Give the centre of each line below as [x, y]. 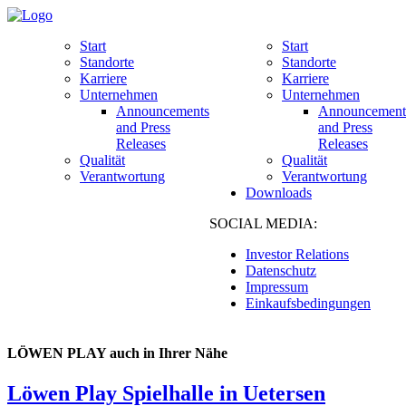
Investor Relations [297, 254]
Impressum [277, 287]
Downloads [279, 193]
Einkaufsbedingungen [308, 303]
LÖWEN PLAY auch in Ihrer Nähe [117, 353]
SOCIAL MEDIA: [267, 223]
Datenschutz [281, 271]
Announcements [163, 111]
